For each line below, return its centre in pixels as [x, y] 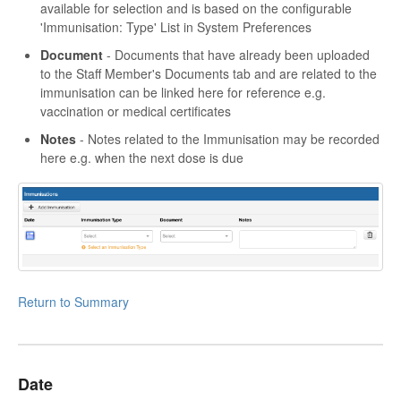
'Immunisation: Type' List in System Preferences [176, 26]
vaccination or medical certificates [136, 111]
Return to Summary [73, 302]
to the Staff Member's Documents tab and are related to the [209, 73]
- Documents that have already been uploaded [238, 54]
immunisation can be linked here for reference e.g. [183, 92]
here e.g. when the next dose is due [142, 157]
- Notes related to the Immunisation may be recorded [230, 138]
